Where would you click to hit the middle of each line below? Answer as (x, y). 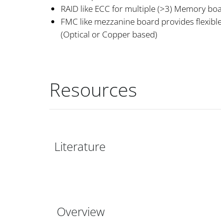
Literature (80, 147)
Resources (93, 89)
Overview (81, 212)
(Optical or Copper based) (109, 35)
